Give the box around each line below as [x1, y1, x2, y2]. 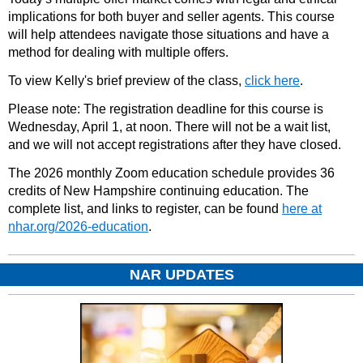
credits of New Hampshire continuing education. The [8, 184, 309, 199]
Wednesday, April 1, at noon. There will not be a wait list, [8, 120, 331, 135]
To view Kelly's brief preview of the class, [8, 74, 245, 88]
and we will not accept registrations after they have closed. [8, 138, 341, 152]
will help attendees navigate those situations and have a [8, 28, 329, 42]
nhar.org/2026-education [8, 220, 148, 234]
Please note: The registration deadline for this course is [8, 102, 323, 117]
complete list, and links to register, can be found [8, 202, 282, 216]
